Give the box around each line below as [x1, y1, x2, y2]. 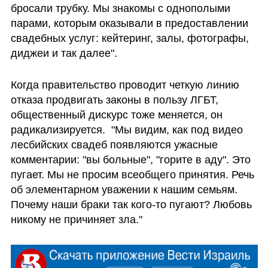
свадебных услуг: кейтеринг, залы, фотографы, [10, 32, 249, 44]
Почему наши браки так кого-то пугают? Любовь [10, 199, 252, 211]
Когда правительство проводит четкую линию [10, 79, 239, 92]
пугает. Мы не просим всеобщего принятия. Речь [10, 169, 254, 181]
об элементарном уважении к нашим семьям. [10, 184, 237, 196]
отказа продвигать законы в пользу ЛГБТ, [10, 94, 218, 106]
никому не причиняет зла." [10, 214, 142, 226]
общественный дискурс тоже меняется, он [10, 109, 223, 121]
